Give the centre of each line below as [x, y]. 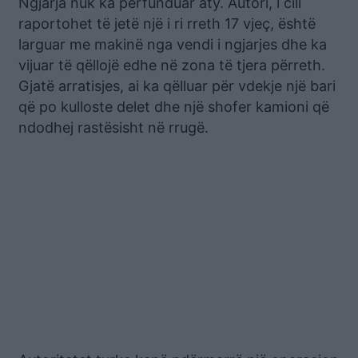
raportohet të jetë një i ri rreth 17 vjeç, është [167, 23]
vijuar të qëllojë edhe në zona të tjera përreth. [172, 65]
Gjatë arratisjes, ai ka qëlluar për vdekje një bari [177, 86]
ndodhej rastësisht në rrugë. [113, 127]
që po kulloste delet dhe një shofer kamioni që [174, 106]
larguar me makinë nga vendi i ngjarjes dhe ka [173, 44]
